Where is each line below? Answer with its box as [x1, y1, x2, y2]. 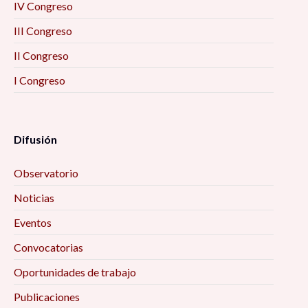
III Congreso [14, 24, 72, 38]
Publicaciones [14, 290, 80, 304]
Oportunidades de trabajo [14, 265, 136, 279]
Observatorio [14, 166, 78, 180]
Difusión [14, 133, 57, 146]
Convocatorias [14, 241, 83, 254]
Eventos [14, 216, 52, 230]
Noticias [14, 191, 54, 205]
